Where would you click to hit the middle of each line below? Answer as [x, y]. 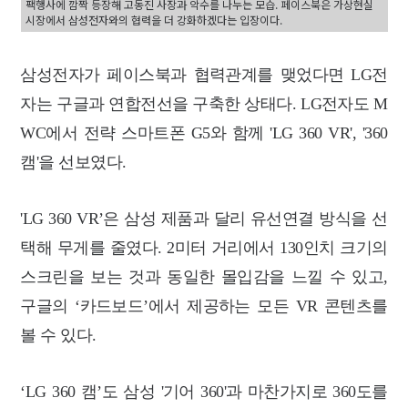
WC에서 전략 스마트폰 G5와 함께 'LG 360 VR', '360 [204, 133]
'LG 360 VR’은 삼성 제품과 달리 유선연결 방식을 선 [204, 219]
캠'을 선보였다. [73, 163]
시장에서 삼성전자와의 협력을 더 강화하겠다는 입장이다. [153, 20]
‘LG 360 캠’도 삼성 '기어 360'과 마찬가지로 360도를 [204, 392]
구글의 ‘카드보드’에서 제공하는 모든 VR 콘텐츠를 [204, 306]
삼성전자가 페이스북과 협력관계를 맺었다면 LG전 [204, 75]
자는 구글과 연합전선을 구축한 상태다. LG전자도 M [204, 104]
